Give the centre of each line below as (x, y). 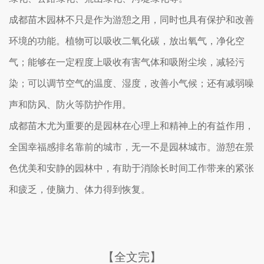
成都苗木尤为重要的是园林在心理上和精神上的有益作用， (131, 126)
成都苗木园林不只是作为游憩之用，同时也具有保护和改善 (131, 20)
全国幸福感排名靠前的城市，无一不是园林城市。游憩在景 (131, 147)
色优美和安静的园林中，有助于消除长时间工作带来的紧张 (131, 168)
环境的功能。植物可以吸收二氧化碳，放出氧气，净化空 (127, 41)
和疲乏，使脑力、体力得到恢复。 (80, 189)
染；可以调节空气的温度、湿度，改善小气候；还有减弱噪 (131, 83)
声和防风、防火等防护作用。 (70, 105)
